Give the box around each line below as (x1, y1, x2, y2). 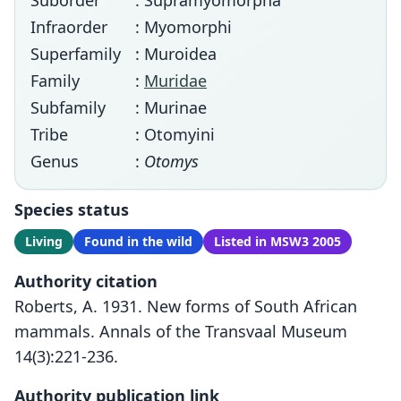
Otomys (144, 150, 199, 172)
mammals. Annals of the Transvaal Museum (14, 320, 347, 342)
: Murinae (135, 97, 207, 118)
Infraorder (30, 16, 107, 38)
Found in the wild (84, 233, 192, 250)
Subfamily (30, 97, 106, 118)
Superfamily (30, 43, 121, 64)
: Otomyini (135, 124, 215, 145)
